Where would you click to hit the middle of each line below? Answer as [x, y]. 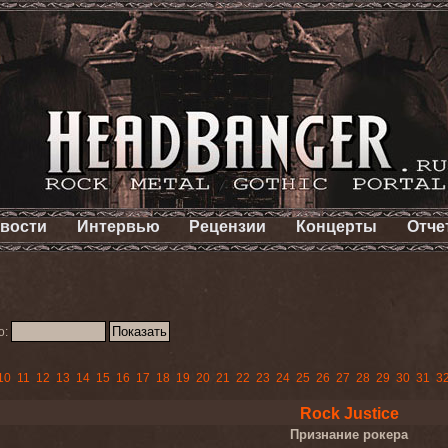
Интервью [118, 226]
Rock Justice [349, 413]
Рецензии [228, 226]
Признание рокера [349, 434]
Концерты [337, 226]
